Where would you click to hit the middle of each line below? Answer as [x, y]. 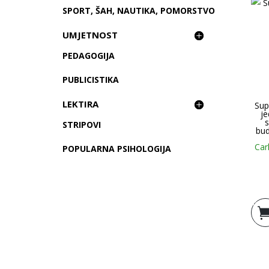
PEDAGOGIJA [89, 56]
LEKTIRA [81, 104]
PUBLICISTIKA [91, 80]
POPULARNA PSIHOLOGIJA [117, 149]
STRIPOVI [82, 125]
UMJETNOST [90, 35]
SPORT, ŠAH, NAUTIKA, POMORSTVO [139, 11]
